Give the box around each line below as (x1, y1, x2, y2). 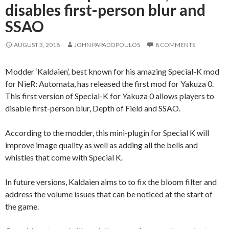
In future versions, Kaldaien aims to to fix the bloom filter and (5, 176, 217, 187)
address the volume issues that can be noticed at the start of (5, 189, 213, 199)
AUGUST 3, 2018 (14, 40, 60, 49)
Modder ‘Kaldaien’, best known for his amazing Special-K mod (5, 66, 219, 76)
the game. (5, 201, 39, 211)
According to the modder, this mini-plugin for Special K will (5, 127, 209, 138)
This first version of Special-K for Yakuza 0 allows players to (5, 90, 214, 101)
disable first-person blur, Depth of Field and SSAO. (5, 103, 180, 113)
